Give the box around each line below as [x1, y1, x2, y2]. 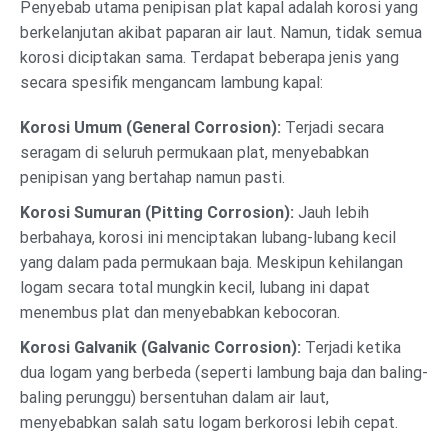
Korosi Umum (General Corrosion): [20, 118, 281, 138]
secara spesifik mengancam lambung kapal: [20, 72, 323, 92]
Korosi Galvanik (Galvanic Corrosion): [20, 337, 301, 357]
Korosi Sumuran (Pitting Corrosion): [20, 203, 294, 223]
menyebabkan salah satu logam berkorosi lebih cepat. [20, 412, 398, 432]
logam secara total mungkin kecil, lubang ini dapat [20, 278, 370, 298]
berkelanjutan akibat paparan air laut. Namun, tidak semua [20, 22, 422, 42]
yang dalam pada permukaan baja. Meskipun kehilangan [20, 253, 403, 273]
